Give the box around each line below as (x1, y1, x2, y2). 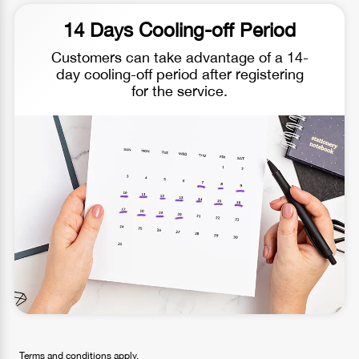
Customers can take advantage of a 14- (50, 49, 309, 67)
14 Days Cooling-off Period (63, 18, 296, 42)
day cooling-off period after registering (55, 66, 304, 83)
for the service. (131, 83, 228, 100)
